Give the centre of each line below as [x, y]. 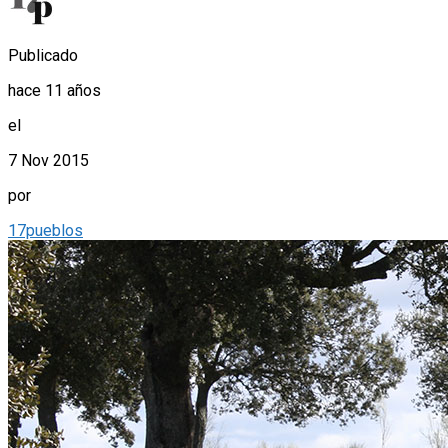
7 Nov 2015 [48, 161]
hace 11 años [54, 91]
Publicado [43, 56]
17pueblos [45, 231]
